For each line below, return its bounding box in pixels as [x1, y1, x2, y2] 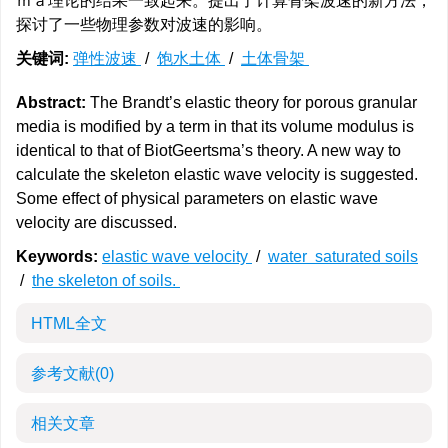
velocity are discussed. [16, 214, 177, 231]
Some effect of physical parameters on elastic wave [16, 190, 378, 207]
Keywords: [16, 248, 98, 265]
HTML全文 [31, 315, 107, 332]
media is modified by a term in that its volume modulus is [16, 118, 414, 135]
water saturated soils [268, 248, 418, 265]
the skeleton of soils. [32, 272, 180, 289]
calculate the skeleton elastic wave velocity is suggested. [16, 166, 418, 183]
